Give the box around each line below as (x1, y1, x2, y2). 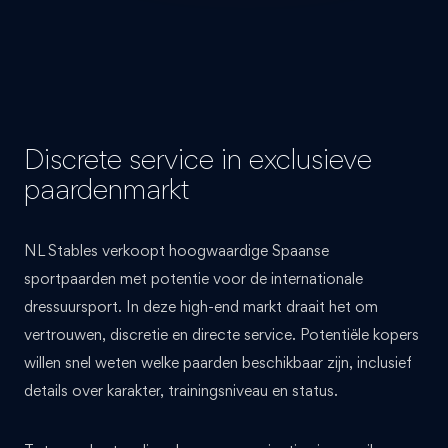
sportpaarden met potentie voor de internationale (24, 268, 363, 288)
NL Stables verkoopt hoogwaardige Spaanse (24, 240, 329, 260)
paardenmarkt (24, 171, 189, 206)
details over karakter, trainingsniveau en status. (24, 380, 338, 400)
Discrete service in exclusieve (24, 141, 372, 176)
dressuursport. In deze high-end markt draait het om (24, 296, 378, 316)
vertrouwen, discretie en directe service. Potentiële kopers (24, 324, 419, 344)
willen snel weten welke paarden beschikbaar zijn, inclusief (24, 352, 412, 372)
